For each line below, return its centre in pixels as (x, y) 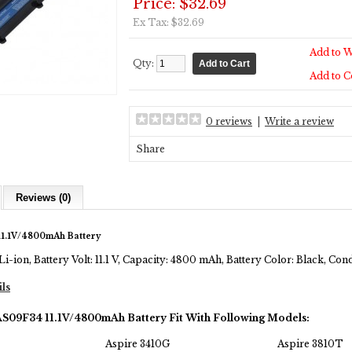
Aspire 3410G (137, 344)
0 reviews (229, 121)
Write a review (299, 121)
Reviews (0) (43, 198)
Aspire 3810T (310, 344)
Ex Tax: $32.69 (169, 22)
